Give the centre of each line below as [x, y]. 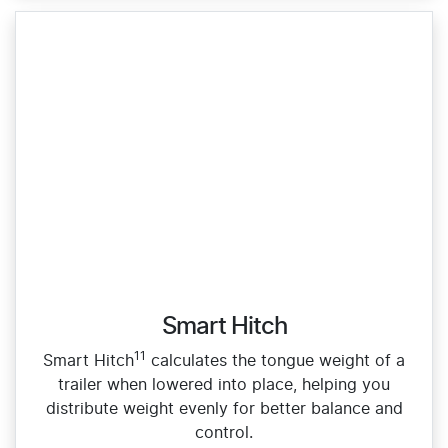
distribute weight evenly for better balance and [224, 408]
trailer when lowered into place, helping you [224, 384]
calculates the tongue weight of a [275, 360]
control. [224, 432]
